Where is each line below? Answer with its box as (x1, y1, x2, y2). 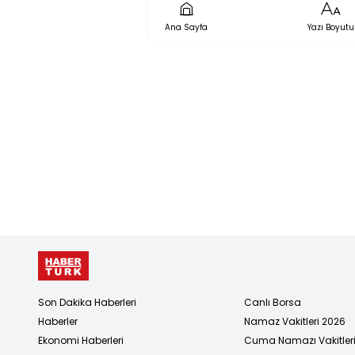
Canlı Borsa (244, 295, 301, 309)
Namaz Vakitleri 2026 (244, 314, 345, 328)
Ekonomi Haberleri (38, 333, 124, 347)
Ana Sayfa (165, 21, 208, 33)
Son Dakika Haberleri (38, 295, 136, 309)
